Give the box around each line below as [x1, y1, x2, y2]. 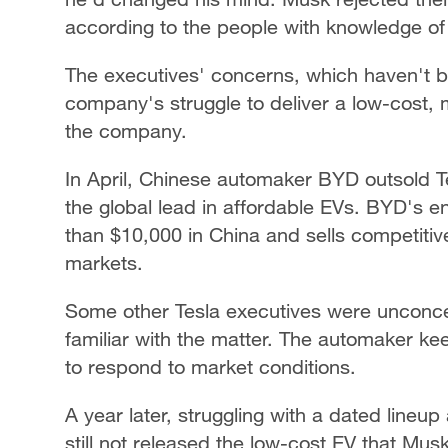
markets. [65, 251, 143, 274]
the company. [65, 119, 187, 142]
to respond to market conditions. [65, 355, 356, 378]
